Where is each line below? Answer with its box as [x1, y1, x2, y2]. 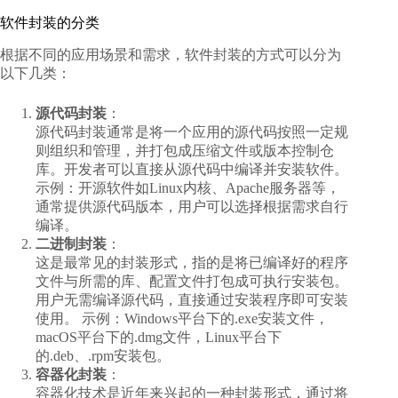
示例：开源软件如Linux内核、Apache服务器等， [36, 179, 340, 195]
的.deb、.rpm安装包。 [36, 347, 171, 363]
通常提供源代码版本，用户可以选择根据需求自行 [36, 198, 348, 214]
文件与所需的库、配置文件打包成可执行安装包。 [36, 273, 348, 289]
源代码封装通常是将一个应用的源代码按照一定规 [36, 123, 348, 139]
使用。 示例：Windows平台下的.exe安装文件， [36, 310, 329, 326]
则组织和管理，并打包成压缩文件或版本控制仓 [36, 142, 334, 158]
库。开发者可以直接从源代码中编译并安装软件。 [36, 161, 348, 177]
